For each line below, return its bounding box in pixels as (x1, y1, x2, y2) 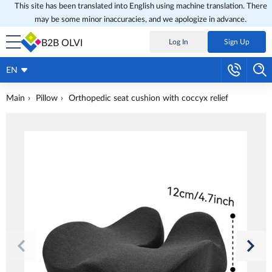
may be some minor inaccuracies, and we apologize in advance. (35, 16, 246, 24)
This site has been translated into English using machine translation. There (14, 2, 267, 10)
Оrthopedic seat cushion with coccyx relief (69, 94, 228, 103)
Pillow (36, 94, 58, 103)
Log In (169, 38, 188, 46)
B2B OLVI (41, 38, 83, 48)
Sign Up (224, 38, 250, 46)
